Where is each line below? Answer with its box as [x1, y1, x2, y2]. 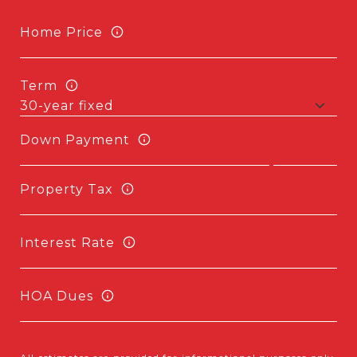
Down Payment [20, 131, 130, 147]
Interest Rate [20, 234, 115, 250]
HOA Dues [20, 288, 93, 304]
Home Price [20, 24, 103, 40]
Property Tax [20, 181, 113, 197]
